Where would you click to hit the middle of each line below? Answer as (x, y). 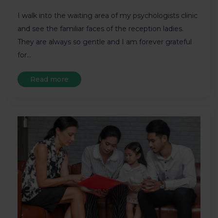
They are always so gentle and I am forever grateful (105, 42)
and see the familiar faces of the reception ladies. (100, 29)
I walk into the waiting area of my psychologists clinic (108, 16)
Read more (49, 80)
